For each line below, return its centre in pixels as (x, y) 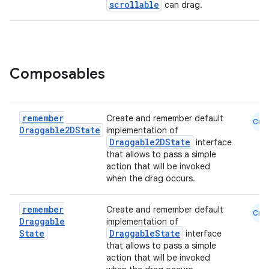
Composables (57, 74)
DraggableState (145, 233)
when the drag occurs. (151, 178)
